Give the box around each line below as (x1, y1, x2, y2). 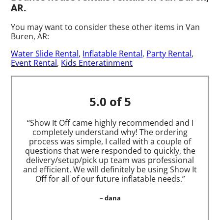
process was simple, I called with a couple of (29, 136, 191, 147)
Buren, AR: (11, 30, 50, 42)
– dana (99, 193, 121, 202)
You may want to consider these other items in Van (11, 21, 200, 32)
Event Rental (11, 57, 57, 68)
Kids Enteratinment (61, 57, 133, 68)
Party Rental (146, 48, 192, 59)
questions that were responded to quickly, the (25, 145, 195, 156)
